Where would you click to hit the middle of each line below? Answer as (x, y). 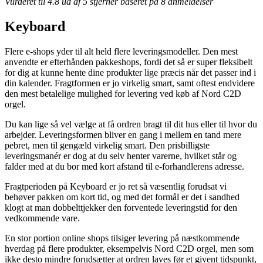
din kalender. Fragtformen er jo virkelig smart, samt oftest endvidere (130, 83)
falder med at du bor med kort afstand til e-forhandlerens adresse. (124, 166)
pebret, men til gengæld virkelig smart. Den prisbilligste (107, 145)
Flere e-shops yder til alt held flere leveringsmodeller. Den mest (121, 51)
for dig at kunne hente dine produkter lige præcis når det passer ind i (130, 72)
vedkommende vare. (42, 218)
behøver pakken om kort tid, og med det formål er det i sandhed (122, 197)
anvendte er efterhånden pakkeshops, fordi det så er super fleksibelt (129, 62)
